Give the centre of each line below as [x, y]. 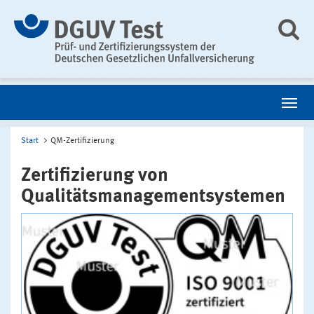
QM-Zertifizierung [82, 141]
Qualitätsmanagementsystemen [153, 196]
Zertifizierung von [95, 175]
